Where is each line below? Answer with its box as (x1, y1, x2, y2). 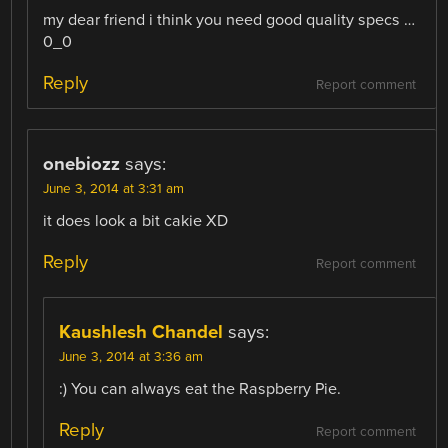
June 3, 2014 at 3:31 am (43, 180, 185, 197)
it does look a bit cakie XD (43, 210, 229, 231)
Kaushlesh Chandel (59, 321, 224, 344)
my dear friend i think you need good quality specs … (43, 9, 416, 30)
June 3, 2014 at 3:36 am (59, 349, 204, 366)
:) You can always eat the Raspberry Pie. (59, 379, 342, 400)
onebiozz (43, 152, 121, 175)
